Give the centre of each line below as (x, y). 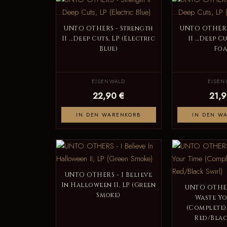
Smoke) (108, 195)
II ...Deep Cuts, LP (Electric (108, 39)
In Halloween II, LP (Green (108, 185)
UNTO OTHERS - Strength (108, 28)
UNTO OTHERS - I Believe (108, 175)
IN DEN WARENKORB (108, 115)
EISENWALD (108, 81)
